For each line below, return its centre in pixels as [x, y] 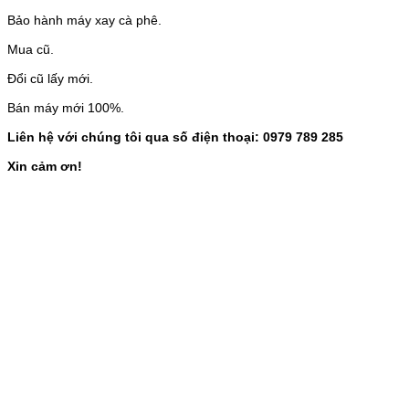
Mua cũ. [31, 49]
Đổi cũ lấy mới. [50, 78]
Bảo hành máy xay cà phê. [84, 20]
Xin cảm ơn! [45, 166]
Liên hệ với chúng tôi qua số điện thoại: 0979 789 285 [175, 136]
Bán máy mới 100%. [66, 107]
